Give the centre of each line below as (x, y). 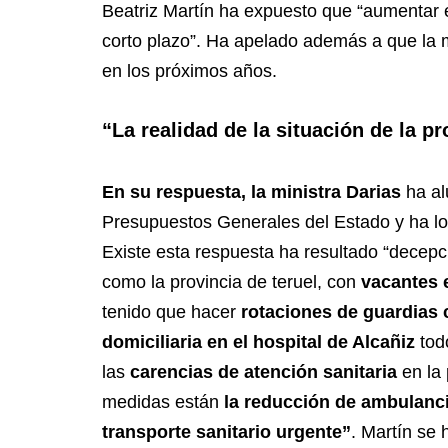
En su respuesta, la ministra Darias (251, 192)
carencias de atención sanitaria (266, 372)
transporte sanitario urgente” (226, 432)
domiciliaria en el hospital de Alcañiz (258, 342)
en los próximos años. (192, 71)
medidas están (163, 402)
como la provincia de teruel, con (231, 282)
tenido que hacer (169, 312)
